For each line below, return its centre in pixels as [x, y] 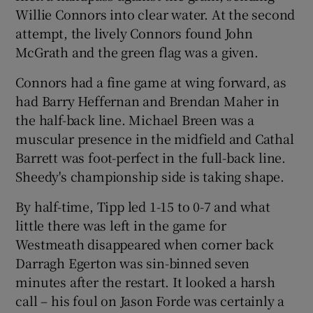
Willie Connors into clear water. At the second [155, 14]
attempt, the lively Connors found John [134, 32]
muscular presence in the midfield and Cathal [155, 138]
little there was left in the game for [121, 225]
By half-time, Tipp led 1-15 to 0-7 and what [143, 206]
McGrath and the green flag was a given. [137, 51]
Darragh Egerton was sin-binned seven [133, 262]
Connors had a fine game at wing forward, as [151, 81]
